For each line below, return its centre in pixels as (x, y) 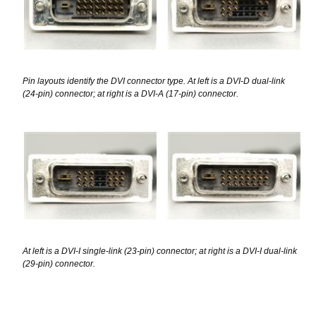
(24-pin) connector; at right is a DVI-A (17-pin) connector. (130, 93)
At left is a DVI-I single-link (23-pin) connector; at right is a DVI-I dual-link (160, 251)
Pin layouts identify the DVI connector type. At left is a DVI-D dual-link (154, 81)
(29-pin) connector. (59, 264)
